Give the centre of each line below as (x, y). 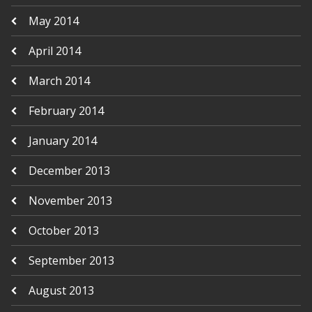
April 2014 (54, 51)
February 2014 (66, 111)
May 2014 (53, 21)
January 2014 (62, 141)
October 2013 (63, 231)
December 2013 (69, 171)
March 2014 (59, 81)
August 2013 (61, 290)
